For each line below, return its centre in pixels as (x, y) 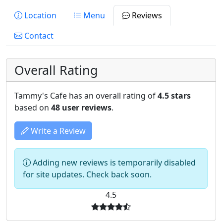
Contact (38, 36)
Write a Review (57, 131)
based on (33, 108)
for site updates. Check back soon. (87, 174)
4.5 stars (174, 96)
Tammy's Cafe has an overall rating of (86, 96)
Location (39, 15)
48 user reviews (81, 108)
